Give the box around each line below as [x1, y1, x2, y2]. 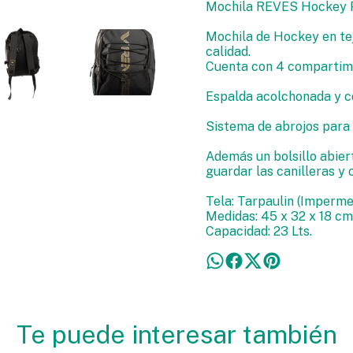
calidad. [205, 44, 251, 59]
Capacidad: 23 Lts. [205, 224, 312, 239]
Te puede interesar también [16, 320, 337, 349]
